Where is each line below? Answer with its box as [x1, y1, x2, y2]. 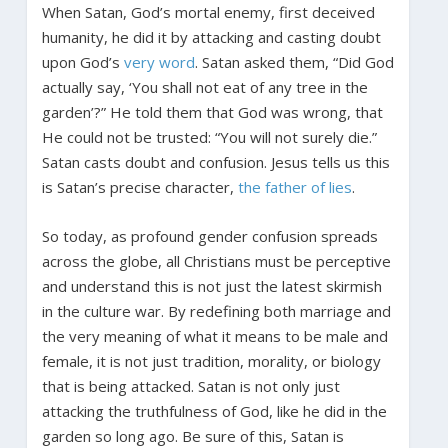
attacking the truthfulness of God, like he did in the [41, 400, 387, 421]
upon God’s [41, 51, 124, 72]
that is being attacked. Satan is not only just [41, 375, 340, 396]
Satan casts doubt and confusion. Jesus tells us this [41, 151, 390, 172]
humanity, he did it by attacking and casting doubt [41, 26, 381, 47]
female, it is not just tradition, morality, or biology [41, 350, 381, 371]
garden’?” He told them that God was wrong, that [41, 101, 383, 122]
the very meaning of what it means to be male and [41, 325, 388, 346]
